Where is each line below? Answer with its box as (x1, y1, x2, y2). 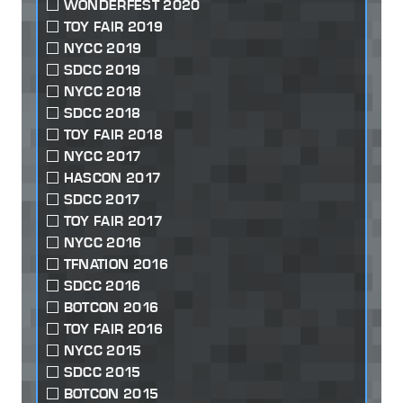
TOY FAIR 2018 (63, 126, 163, 144)
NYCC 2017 (63, 148, 142, 166)
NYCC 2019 (63, 40, 142, 58)
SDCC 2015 (63, 363, 141, 381)
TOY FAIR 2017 (63, 212, 163, 230)
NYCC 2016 (63, 234, 142, 252)
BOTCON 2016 (63, 299, 159, 317)
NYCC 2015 (63, 342, 142, 360)
